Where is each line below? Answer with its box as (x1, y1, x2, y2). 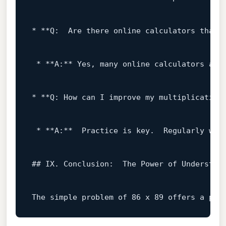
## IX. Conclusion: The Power (31, 159, 168, 168)
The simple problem (31, 192, 118, 202)
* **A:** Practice (31, 126, 123, 135)
